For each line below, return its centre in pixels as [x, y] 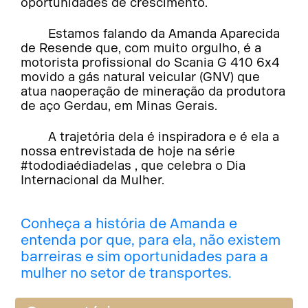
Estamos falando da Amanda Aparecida [164, 33]
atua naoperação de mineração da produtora [153, 91]
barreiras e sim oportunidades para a [145, 256]
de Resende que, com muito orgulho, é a [141, 48]
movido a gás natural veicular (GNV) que [141, 77]
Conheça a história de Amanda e [129, 223]
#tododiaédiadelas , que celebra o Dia [133, 165]
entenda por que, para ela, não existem [151, 240]
